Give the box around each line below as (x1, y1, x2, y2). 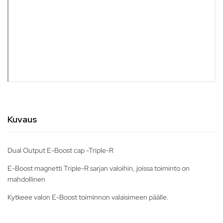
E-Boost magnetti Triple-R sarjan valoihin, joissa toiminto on (7, 164, 190, 173)
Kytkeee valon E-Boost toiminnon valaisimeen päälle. (7, 193, 169, 202)
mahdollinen (7, 175, 45, 184)
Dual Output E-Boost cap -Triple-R (7, 146, 113, 155)
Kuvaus (7, 113, 37, 125)
